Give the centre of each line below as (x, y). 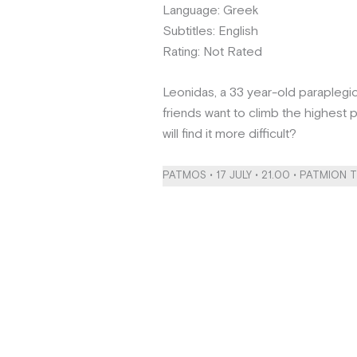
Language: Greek (211, 10)
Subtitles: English (210, 31)
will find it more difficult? (229, 135)
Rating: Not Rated (212, 52)
